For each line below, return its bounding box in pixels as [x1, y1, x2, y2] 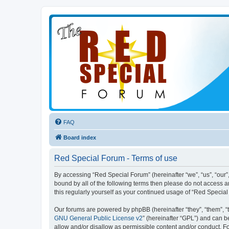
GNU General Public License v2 [54, 215, 143, 222]
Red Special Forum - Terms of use [54, 154, 177, 163]
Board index [63, 134, 96, 141]
